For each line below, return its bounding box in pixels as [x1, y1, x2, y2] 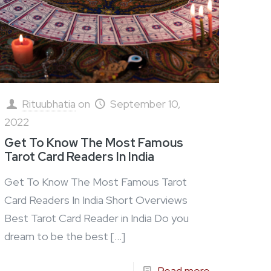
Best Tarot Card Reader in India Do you [4, 211, 189, 226]
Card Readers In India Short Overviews [4, 193, 188, 207]
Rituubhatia [22, 97, 76, 111]
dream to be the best [4, 229, 109, 244]
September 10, [110, 97, 181, 111]
